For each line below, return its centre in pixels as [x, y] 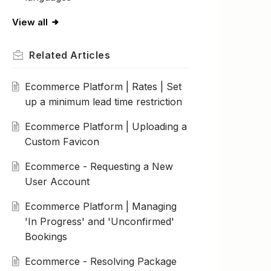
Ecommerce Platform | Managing [100, 207]
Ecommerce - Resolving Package [100, 262]
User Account [57, 182]
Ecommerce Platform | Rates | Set [103, 87]
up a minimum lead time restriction [103, 102]
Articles [90, 55]
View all [30, 22]
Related [50, 55]
